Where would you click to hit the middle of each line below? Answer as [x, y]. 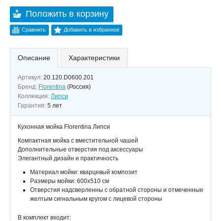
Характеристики [94, 58]
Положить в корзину [67, 14]
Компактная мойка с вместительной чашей [78, 141]
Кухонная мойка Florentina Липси [64, 127]
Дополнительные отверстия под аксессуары [80, 149]
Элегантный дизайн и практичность [68, 158]
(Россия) [79, 87]
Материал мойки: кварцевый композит [84, 172]
